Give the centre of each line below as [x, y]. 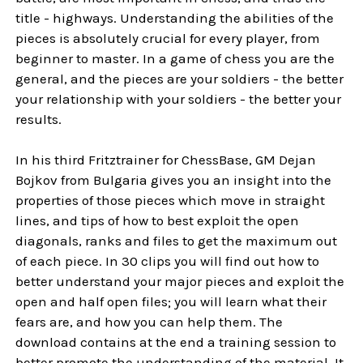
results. [39, 119]
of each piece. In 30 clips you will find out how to [168, 261]
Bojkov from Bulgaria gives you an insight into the [174, 179]
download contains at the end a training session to [176, 342]
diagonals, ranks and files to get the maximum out [177, 240]
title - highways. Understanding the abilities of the [175, 17]
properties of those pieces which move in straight [171, 200]
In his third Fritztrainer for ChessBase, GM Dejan [166, 159]
